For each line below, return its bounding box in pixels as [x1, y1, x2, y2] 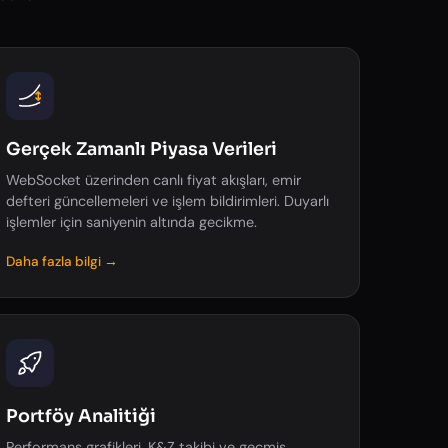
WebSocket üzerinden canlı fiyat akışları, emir [6, 171, 302, 189]
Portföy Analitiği [6, 405, 157, 427]
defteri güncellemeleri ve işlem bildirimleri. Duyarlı [6, 192, 330, 210]
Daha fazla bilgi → [6, 253, 119, 270]
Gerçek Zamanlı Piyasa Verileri [6, 138, 278, 160]
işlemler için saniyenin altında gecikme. [6, 213, 258, 231]
